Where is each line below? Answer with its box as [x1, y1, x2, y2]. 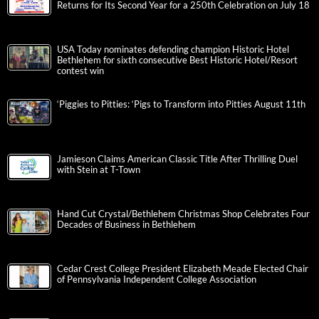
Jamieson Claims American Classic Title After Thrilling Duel [57, 154, 298, 165]
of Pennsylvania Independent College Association [57, 274, 256, 286]
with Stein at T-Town [57, 164, 140, 176]
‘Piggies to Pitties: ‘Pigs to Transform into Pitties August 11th [57, 99, 305, 110]
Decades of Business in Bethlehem [57, 219, 196, 231]
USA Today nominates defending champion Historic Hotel [57, 44, 289, 56]
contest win [57, 66, 104, 77]
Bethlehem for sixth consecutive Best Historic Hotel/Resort [57, 55, 298, 66]
